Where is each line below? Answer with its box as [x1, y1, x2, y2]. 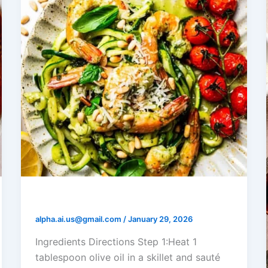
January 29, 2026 [127, 214, 193, 224]
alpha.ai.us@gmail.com [35, 214, 123, 224]
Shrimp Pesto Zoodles [35, 191, 163, 206]
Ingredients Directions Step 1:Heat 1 [35, 235, 197, 248]
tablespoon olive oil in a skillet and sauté [35, 251, 220, 263]
